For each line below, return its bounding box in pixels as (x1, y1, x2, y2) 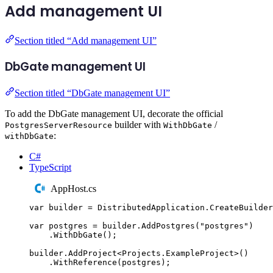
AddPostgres (141, 221, 195, 230)
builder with (112, 119, 163, 130)
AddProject (68, 248, 117, 258)
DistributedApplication (97, 202, 205, 212)
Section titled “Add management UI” (15, 35, 157, 46)
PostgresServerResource (5, 121, 112, 130)
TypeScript (29, 162, 71, 173)
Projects (122, 248, 161, 258)
